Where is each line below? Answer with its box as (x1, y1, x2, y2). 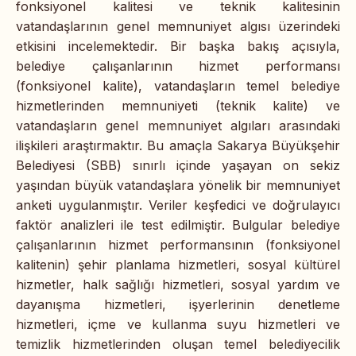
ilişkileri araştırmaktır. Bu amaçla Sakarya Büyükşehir (16, 137, 340, 153)
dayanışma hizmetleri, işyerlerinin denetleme (16, 296, 340, 312)
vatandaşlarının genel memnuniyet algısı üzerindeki (16, 17, 340, 34)
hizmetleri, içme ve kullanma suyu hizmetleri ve (16, 315, 340, 332)
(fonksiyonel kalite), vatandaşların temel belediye (16, 77, 340, 94)
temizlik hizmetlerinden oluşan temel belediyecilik (16, 335, 340, 352)
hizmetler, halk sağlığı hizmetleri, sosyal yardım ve (16, 276, 340, 292)
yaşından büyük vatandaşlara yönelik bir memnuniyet (16, 176, 340, 193)
